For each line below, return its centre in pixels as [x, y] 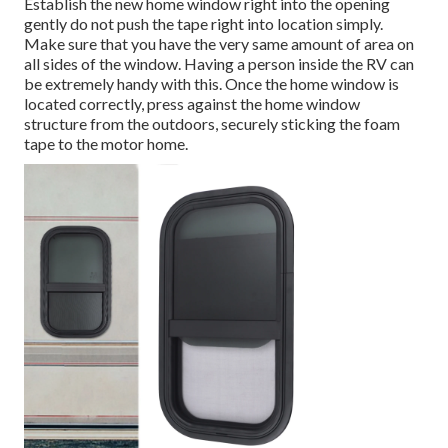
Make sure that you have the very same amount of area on [219, 44]
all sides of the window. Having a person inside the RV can [219, 64]
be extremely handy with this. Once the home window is [211, 84]
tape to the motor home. [106, 144]
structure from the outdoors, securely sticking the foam [212, 124]
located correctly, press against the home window [192, 104]
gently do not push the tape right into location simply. [203, 24]
